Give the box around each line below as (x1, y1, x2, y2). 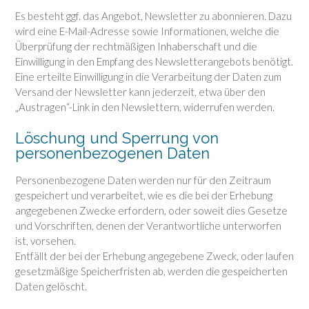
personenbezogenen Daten (15, 143, 210, 162)
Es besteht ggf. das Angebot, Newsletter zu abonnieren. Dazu (15, 10, 292, 23)
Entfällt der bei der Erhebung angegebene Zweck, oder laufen (15, 250, 294, 263)
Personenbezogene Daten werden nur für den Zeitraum (15, 174, 271, 187)
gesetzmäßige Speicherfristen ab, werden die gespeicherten (15, 265, 288, 278)
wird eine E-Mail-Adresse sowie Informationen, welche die (15, 25, 279, 38)
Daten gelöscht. (15, 280, 87, 293)
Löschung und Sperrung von (15, 128, 219, 147)
